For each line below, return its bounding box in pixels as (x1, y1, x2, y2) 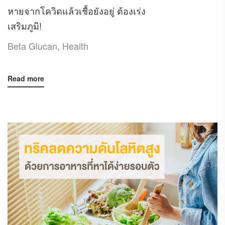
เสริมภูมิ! (8, 19, 42, 32)
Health (62, 39, 88, 52)
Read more (8, 73, 44, 83)
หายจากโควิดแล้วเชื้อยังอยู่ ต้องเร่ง (8, 4, 146, 17)
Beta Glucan (8, 39, 57, 52)
